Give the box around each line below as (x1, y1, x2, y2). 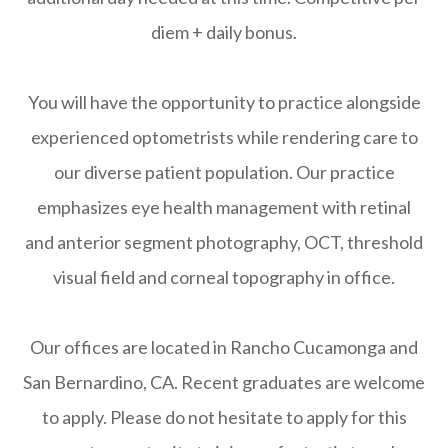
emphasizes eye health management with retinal (37, 196, 411, 218)
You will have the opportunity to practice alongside (27, 91, 421, 113)
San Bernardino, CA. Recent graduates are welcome (23, 371, 425, 393)
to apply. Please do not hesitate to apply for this (41, 406, 407, 428)
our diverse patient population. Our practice (53, 161, 395, 183)
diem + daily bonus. (151, 21, 297, 43)
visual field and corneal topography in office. (53, 266, 395, 288)
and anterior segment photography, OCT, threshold (25, 231, 423, 253)
